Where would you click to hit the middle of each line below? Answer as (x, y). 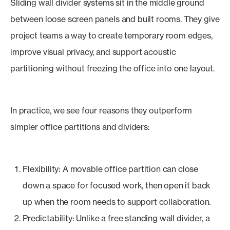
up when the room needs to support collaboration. (117, 202)
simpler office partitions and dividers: (80, 127)
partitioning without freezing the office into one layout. (112, 68)
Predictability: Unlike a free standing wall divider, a (116, 218)
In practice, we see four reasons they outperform (101, 110)
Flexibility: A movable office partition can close (111, 169)
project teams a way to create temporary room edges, (111, 35)
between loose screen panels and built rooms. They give (115, 19)
